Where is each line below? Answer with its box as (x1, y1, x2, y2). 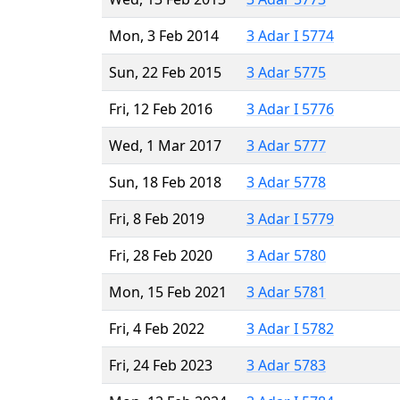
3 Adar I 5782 (246, 318, 334, 338)
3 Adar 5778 (246, 171, 326, 192)
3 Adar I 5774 (246, 25, 334, 46)
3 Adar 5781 (246, 281, 326, 302)
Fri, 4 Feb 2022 (109, 318, 204, 338)
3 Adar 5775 (246, 62, 326, 82)
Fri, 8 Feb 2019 (109, 208, 204, 229)
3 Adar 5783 (246, 354, 326, 375)
